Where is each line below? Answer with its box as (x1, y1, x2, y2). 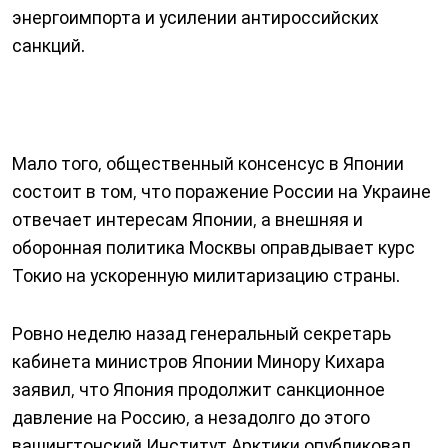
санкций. (12, 29, 85, 62)
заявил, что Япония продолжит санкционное (12, 373, 385, 406)
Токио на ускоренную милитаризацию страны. (12, 259, 400, 292)
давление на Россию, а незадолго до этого (12, 401, 370, 434)
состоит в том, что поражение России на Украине (12, 175, 431, 208)
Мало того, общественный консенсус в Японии (12, 147, 404, 180)
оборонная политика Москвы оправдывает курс (12, 231, 415, 264)
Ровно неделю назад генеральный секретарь (12, 317, 391, 350)
